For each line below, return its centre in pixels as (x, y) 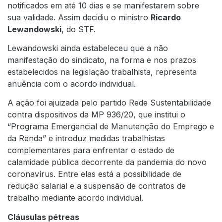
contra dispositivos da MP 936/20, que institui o (96, 115)
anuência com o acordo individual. (72, 83)
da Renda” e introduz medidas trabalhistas (86, 139)
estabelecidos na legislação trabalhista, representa (102, 72)
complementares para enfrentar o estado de (91, 150)
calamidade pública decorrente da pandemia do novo (107, 162)
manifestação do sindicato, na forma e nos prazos (102, 60)
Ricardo (166, 17)
